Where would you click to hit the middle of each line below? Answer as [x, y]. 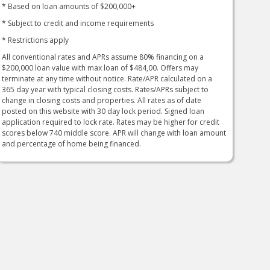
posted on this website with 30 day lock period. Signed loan [103, 111]
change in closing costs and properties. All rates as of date [102, 100]
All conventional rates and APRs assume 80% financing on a [103, 57]
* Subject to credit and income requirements [78, 23]
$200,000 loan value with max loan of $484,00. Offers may [100, 67]
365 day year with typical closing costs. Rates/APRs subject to [105, 89]
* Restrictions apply [36, 40]
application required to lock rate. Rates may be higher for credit [111, 122]
